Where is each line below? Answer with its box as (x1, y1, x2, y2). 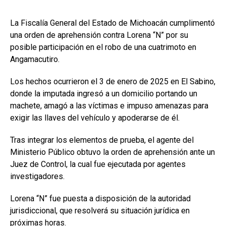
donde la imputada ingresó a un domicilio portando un (10, 88, 197, 98)
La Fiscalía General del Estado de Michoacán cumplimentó (10, 18, 215, 28)
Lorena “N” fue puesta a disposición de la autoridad (10, 193, 191, 203)
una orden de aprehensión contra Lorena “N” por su (10, 30, 188, 40)
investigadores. (10, 171, 65, 181)
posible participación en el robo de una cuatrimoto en (10, 42, 196, 52)
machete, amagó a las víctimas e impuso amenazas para (10, 100, 208, 110)
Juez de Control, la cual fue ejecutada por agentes (10, 159, 186, 169)
